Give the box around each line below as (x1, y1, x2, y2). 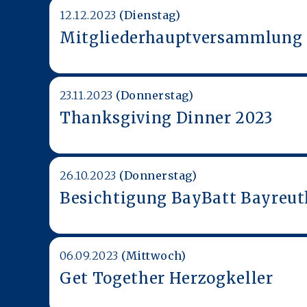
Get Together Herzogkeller (60, 268, 273, 288)
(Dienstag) (119, 8, 181, 22)
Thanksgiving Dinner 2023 (60, 108, 273, 127)
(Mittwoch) (121, 248, 186, 262)
